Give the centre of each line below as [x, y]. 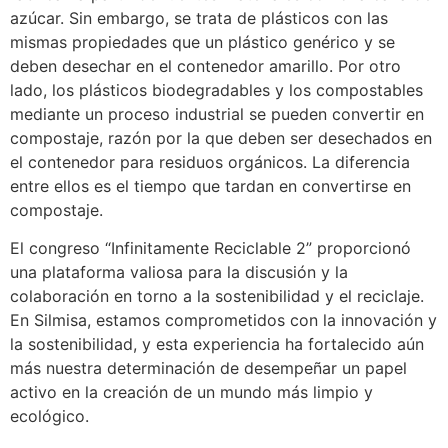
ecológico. [49, 416]
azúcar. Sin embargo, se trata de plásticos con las [199, 17]
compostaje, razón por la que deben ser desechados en [221, 137]
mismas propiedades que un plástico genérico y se [202, 41]
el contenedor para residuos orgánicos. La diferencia [210, 161]
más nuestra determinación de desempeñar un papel [208, 368]
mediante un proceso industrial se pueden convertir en [217, 113]
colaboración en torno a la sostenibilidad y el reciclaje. [217, 296]
